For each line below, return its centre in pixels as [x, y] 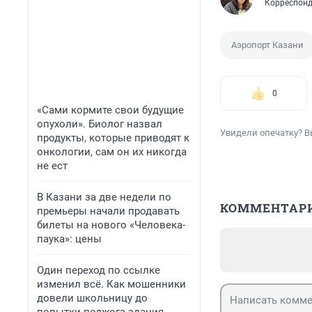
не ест [52, 166]
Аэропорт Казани [267, 45]
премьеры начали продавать [108, 211]
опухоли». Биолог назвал [100, 124]
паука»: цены [69, 239]
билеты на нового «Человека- [111, 225]
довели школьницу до [92, 298]
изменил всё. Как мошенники [111, 284]
